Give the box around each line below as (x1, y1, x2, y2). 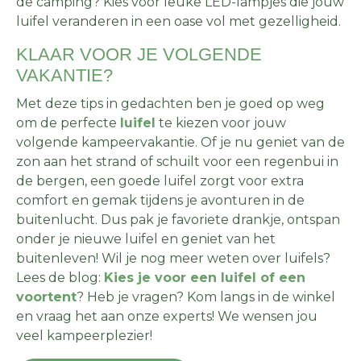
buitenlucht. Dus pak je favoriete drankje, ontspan (16, 211, 340, 227)
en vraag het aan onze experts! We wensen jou (16, 308, 317, 324)
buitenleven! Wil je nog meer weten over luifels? (16, 250, 330, 266)
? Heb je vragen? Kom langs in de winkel (77, 288, 335, 305)
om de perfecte (16, 114, 120, 131)
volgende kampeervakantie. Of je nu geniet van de (16, 134, 345, 150)
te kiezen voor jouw (156, 114, 286, 131)
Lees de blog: (16, 269, 104, 285)
